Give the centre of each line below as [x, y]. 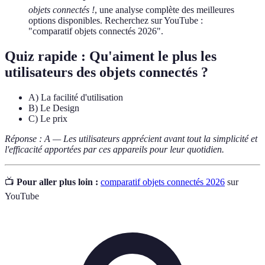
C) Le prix [48, 119]
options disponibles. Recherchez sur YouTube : [116, 21]
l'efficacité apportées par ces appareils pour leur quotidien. [114, 150]
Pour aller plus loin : [57, 182]
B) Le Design [54, 108]
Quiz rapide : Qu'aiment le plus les [111, 56]
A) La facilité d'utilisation [76, 98]
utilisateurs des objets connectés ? [106, 72]
